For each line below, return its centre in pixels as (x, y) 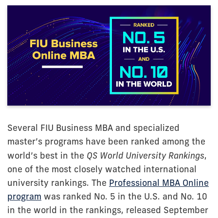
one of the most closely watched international (102, 169)
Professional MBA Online (159, 183)
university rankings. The (58, 183)
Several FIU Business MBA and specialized (93, 128)
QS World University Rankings (145, 155)
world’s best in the (47, 155)
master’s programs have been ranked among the (106, 141)
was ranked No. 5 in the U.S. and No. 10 (124, 196)
